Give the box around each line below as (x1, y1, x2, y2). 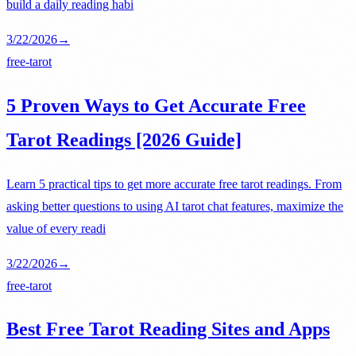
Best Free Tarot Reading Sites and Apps (6, 319, 330, 340)
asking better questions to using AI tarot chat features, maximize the (6, 199, 343, 213)
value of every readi (6, 221, 106, 235)
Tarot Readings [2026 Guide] (6, 129, 242, 150)
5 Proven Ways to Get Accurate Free (6, 95, 306, 116)
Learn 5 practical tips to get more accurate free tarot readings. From (6, 176, 342, 191)
